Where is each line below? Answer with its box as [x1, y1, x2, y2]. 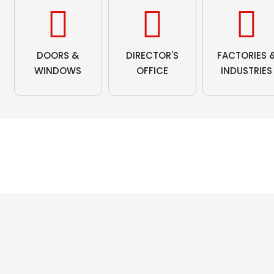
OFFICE [136, 64, 168, 77]
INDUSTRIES [221, 64, 273, 77]
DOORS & [37, 49, 80, 62]
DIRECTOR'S [125, 49, 179, 62]
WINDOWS [34, 64, 82, 77]
